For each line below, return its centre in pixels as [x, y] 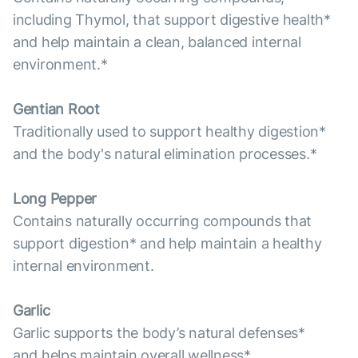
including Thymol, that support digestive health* [172, 20]
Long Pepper [55, 199]
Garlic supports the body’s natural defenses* [159, 333]
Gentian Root [56, 109]
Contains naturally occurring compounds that [163, 221]
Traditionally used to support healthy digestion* [169, 132]
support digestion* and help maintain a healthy [167, 244]
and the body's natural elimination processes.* [165, 154]
